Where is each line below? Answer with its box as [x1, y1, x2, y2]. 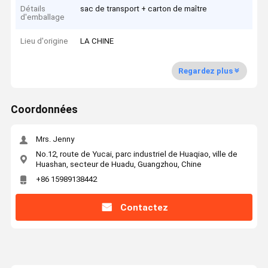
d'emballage [20, 12, 65, 22]
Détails [20, 4, 46, 13]
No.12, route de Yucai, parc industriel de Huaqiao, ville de [35, 149, 237, 159]
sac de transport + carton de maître [80, 4, 208, 13]
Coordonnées [10, 103, 78, 116]
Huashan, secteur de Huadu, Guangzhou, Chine [35, 159, 202, 169]
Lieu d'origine [20, 36, 69, 46]
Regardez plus [178, 66, 233, 75]
